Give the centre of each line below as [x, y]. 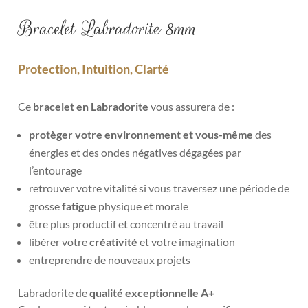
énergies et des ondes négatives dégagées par [135, 152]
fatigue [80, 206]
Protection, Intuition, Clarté [94, 68]
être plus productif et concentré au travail [126, 223]
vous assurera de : [192, 106]
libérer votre [59, 241]
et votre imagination [187, 241]
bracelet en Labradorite [91, 106]
